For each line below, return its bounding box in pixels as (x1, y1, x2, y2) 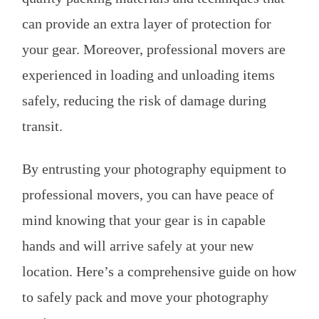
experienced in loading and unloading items (22, 67, 275, 83)
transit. (22, 118, 63, 135)
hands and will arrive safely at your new (22, 238, 253, 254)
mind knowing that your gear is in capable (22, 212, 266, 229)
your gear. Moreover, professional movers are (22, 41, 286, 58)
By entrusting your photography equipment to (22, 161, 286, 177)
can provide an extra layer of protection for (22, 16, 271, 32)
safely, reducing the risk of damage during (22, 93, 266, 109)
